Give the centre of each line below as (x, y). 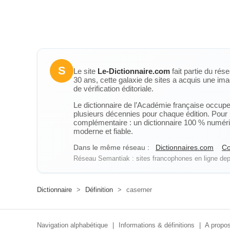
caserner (138, 190)
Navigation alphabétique (72, 225)
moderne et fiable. (103, 131)
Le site (85, 71)
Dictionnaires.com (185, 147)
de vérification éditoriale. (113, 89)
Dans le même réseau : (111, 147)
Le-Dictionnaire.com (134, 71)
